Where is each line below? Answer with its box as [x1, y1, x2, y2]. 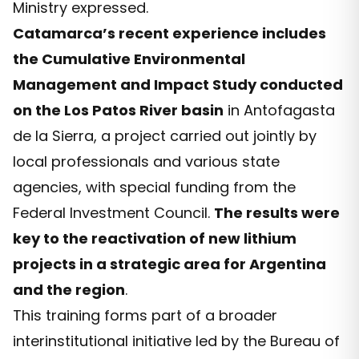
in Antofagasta [224, 100, 335, 121]
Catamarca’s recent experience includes [13, 23, 326, 44]
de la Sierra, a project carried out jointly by [13, 126, 317, 147]
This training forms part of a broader [13, 305, 277, 326]
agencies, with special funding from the [13, 177, 296, 198]
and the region [13, 280, 125, 301]
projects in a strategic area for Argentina [13, 254, 326, 275]
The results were [214, 203, 340, 224]
